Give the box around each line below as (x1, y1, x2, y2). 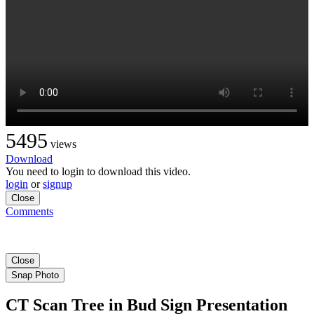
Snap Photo (11, 269, 59, 280)
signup (43, 177, 72, 190)
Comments (6, 205, 53, 217)
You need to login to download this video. (6, 165, 191, 177)
